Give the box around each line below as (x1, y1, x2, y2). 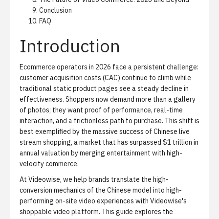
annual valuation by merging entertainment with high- (20, 149, 182, 157)
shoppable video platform (20, 207, 99, 216)
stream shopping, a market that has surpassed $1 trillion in (20, 138, 198, 147)
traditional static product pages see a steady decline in (20, 84, 189, 93)
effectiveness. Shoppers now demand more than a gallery (20, 95, 196, 104)
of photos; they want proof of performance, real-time (20, 106, 183, 114)
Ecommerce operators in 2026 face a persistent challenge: (20, 63, 198, 71)
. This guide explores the (99, 207, 173, 216)
